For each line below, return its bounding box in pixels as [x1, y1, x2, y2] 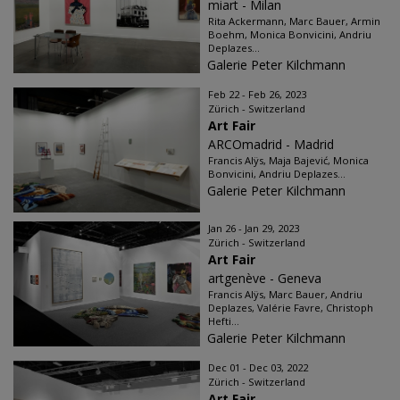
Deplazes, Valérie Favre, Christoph [208, 301, 373, 314]
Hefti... [208, 314, 239, 328]
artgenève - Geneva [208, 270, 321, 287]
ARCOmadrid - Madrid [208, 136, 334, 153]
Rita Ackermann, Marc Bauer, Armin [208, 14, 380, 28]
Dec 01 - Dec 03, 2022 [208, 361, 308, 374]
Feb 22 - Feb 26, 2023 [208, 87, 306, 101]
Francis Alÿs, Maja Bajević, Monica [208, 154, 369, 167]
